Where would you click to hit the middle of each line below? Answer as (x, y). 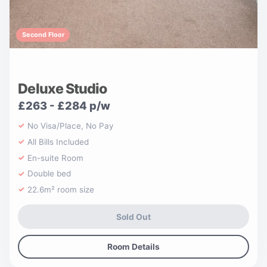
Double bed (49, 174)
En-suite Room (56, 158)
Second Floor (43, 35)
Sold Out (133, 217)
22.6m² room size (61, 190)
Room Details (133, 246)
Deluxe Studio (63, 89)
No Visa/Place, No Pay (71, 125)
